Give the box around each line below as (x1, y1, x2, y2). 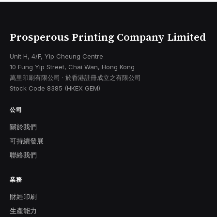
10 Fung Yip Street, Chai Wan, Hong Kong (10, 63, 135, 71)
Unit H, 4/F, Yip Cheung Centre (10, 52, 103, 60)
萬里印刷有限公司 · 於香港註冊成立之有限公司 (10, 74, 141, 81)
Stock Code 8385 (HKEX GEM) (10, 84, 100, 92)
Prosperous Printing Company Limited (10, 30, 206, 44)
